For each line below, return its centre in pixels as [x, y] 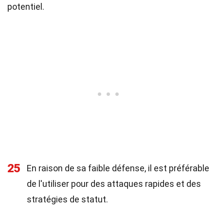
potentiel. [26, 7]
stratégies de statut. [67, 199]
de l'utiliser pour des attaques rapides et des [114, 184]
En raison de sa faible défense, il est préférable [118, 168]
